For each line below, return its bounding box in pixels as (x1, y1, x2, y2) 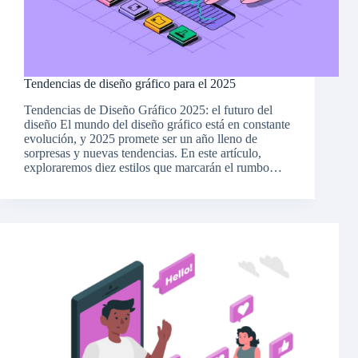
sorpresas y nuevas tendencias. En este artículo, (24, 146, 261, 161)
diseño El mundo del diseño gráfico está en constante (24, 117, 290, 132)
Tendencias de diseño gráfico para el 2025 (24, 77, 236, 91)
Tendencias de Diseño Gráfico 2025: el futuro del (24, 103, 272, 117)
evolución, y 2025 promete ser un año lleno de (24, 132, 257, 146)
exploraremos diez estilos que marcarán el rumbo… (24, 161, 282, 175)
